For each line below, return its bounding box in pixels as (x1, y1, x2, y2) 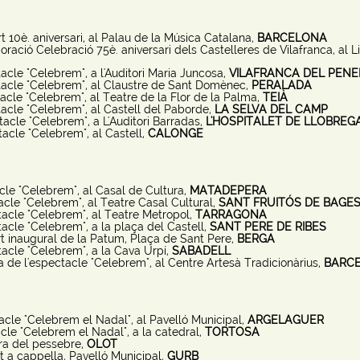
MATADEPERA (189, 184, 267, 197)
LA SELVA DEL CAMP (214, 103, 328, 116)
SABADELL (171, 244, 231, 257)
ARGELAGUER (247, 313, 324, 326)
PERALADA (251, 79, 312, 92)
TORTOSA (204, 325, 260, 338)
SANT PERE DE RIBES (209, 220, 326, 233)
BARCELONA (256, 31, 327, 44)
